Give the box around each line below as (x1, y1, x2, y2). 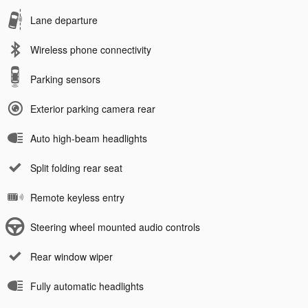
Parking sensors (30, 71, 100, 86)
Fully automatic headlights (30, 278, 144, 293)
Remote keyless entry (30, 190, 124, 204)
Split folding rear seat (30, 160, 122, 175)
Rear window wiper (30, 249, 113, 263)
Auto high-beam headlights (30, 131, 147, 145)
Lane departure (30, 12, 98, 27)
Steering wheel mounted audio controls (30, 219, 200, 234)
